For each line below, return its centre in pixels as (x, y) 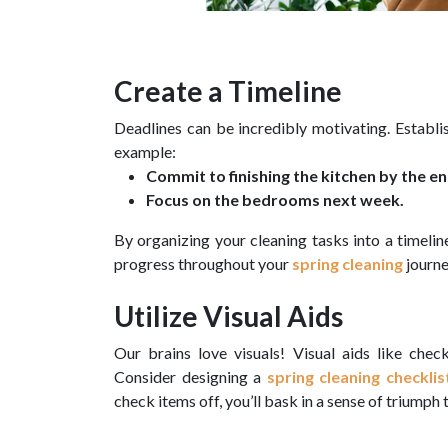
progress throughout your (203, 263)
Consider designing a (190, 376)
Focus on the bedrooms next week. (275, 199)
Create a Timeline (228, 90)
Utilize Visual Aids (228, 315)
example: (145, 151)
